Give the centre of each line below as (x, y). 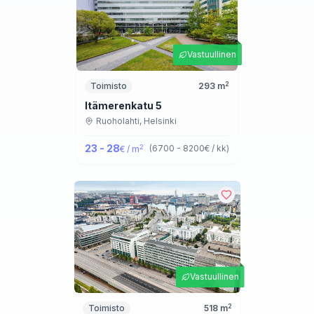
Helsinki (160, 121)
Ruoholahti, (120, 121)
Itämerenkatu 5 (123, 106)
